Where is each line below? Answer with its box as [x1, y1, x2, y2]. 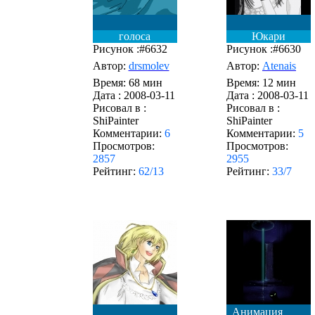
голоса [119, 30, 150, 42]
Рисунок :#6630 [226, 43, 301, 55]
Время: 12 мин [226, 77, 296, 89]
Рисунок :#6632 [92, 43, 167, 55]
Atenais [262, 60, 296, 72]
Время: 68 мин [92, 77, 162, 89]
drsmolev [128, 60, 169, 72]
